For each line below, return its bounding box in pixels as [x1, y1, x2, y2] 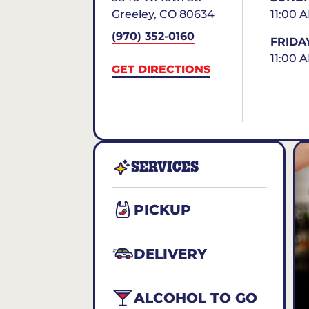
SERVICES [131, 159, 199, 175]
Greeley [112, 8, 154, 21]
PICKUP [134, 201, 191, 218]
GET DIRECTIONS [112, 63, 210, 76]
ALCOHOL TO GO [134, 290, 257, 306]
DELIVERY [134, 246, 207, 262]
